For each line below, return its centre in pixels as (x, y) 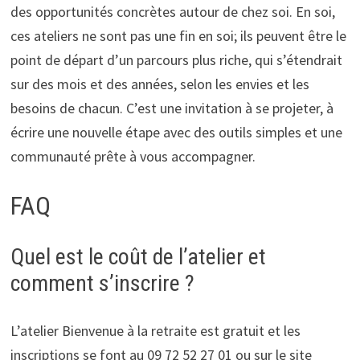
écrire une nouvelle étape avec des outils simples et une (176, 133)
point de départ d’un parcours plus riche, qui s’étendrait (176, 60)
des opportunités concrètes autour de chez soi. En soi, (172, 12)
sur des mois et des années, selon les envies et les (160, 84)
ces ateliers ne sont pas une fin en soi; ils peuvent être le (178, 36)
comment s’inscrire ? (102, 284)
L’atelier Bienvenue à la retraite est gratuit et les (155, 331)
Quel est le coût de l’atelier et (138, 257)
